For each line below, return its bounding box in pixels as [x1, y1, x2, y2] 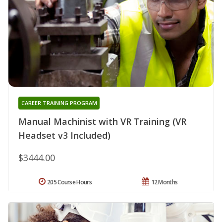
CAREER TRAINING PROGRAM [21, 99, 97, 107]
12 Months [151, 177, 178, 186]
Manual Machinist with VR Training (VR [18, 115, 186, 127]
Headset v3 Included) [18, 129, 111, 141]
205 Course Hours [47, 177, 92, 186]
